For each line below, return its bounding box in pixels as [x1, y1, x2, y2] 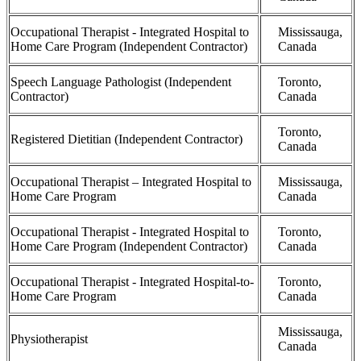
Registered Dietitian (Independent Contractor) [10, 132, 243, 147]
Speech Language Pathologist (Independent [10, 75, 231, 89]
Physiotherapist [10, 332, 88, 346]
